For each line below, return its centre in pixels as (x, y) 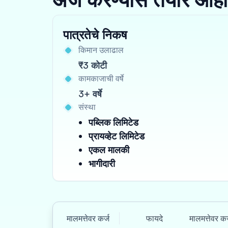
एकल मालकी (109, 150)
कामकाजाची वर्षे (101, 78)
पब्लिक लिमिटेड (113, 122)
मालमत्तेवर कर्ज (88, 218)
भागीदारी (102, 163)
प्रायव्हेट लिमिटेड (117, 136)
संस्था (87, 107)
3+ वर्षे (90, 94)
